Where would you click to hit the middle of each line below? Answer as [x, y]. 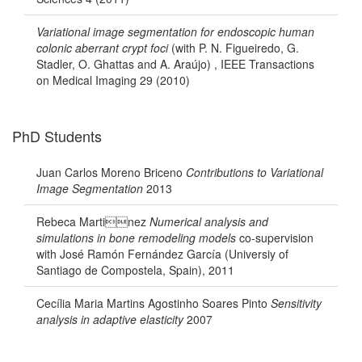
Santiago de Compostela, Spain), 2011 [135, 270]
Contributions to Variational [255, 172]
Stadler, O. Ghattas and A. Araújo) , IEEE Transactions [175, 64]
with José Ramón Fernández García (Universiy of [162, 254]
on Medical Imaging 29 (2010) [113, 80]
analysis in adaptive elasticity [110, 319]
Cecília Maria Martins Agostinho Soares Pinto [154, 303]
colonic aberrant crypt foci [102, 48]
